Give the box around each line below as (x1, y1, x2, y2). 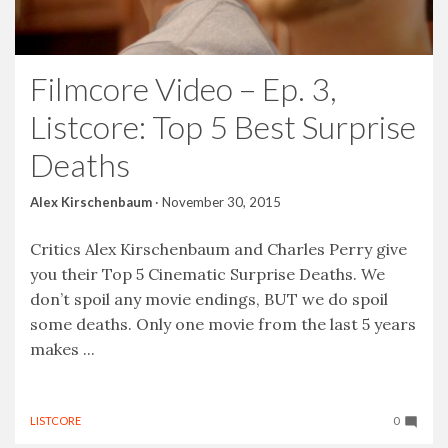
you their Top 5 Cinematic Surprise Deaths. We (30, 263, 385, 284)
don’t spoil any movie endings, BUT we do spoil (30, 288, 388, 309)
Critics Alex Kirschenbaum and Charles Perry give (30, 238, 407, 259)
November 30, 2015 (162, 193, 281, 210)
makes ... (30, 338, 95, 359)
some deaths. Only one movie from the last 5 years (30, 313, 416, 334)
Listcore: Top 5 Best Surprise (30, 106, 416, 146)
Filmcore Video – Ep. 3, (30, 68, 337, 108)
